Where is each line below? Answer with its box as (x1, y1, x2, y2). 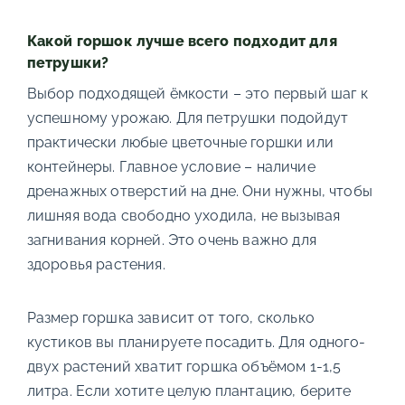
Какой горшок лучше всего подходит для (26, 33, 337, 51)
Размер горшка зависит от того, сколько (26, 309, 315, 327)
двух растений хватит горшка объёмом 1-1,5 (26, 358, 342, 376)
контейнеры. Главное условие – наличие (26, 158, 316, 176)
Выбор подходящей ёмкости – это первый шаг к (26, 85, 368, 103)
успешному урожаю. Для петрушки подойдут (26, 109, 349, 127)
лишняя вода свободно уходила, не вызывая (26, 207, 341, 225)
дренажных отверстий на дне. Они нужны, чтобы (26, 183, 372, 201)
